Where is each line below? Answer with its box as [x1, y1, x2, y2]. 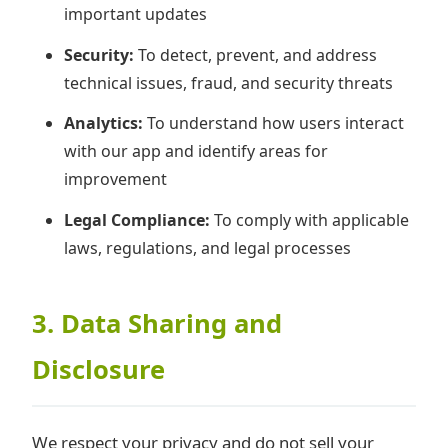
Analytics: [64, 112, 143, 135]
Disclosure [32, 351, 165, 387]
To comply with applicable [210, 209, 409, 232]
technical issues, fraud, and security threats [64, 71, 393, 94]
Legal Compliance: [64, 209, 210, 232]
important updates [64, 2, 207, 25]
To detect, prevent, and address [134, 43, 377, 66]
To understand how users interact [143, 112, 404, 135]
